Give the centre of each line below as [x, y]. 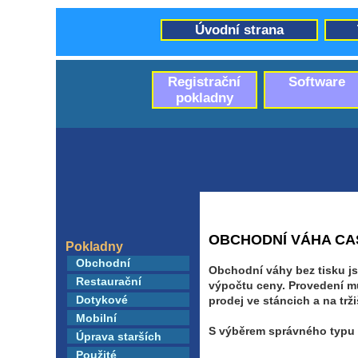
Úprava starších [119, 336]
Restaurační [109, 282]
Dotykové [102, 299]
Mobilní [97, 318]
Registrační [205, 82]
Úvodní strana [239, 30]
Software [316, 82]
